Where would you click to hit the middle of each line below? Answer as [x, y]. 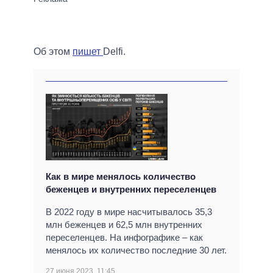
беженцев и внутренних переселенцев [131, 190]
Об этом [53, 52]
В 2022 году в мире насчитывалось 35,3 [129, 212]
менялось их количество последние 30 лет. [136, 250]
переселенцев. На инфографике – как [124, 238]
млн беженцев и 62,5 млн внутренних [124, 225]
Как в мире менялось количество [121, 177]
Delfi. [114, 52]
